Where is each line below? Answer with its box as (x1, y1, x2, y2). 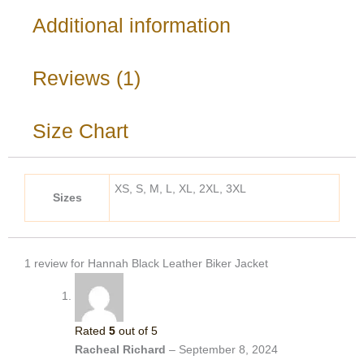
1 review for (24, 256, 88, 270)
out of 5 (115, 323, 158, 337)
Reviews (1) (32, 66, 141, 89)
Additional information (32, 13, 231, 37)
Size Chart (32, 119, 128, 142)
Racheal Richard (75, 342, 169, 356)
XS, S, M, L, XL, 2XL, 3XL (115, 181, 247, 195)
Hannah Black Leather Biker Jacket (88, 256, 268, 270)
